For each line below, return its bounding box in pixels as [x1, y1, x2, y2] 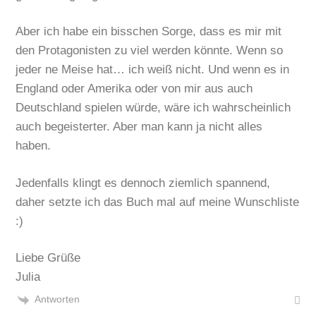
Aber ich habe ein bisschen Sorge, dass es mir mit [16, 25, 282, 39]
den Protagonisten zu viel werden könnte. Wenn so [16, 44, 284, 58]
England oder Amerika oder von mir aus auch [16, 82, 253, 96]
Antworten [35, 293, 80, 305]
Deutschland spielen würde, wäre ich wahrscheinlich [16, 101, 291, 115]
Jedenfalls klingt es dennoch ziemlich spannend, [16, 176, 271, 190]
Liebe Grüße [16, 251, 81, 265]
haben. [16, 139, 51, 153]
